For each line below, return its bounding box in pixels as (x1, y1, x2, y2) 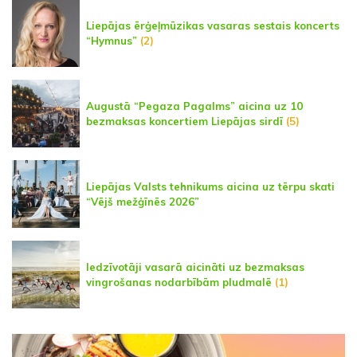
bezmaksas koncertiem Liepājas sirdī (86, 114, 283, 127)
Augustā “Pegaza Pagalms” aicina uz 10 (86, 99, 303, 112)
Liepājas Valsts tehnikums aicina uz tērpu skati (86, 179, 335, 193)
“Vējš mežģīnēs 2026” (86, 194, 199, 208)
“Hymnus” (86, 33, 137, 47)
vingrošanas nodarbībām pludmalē (86, 275, 272, 288)
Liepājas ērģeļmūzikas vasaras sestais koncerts (86, 18, 339, 32)
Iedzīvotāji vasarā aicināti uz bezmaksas (86, 260, 304, 273)
